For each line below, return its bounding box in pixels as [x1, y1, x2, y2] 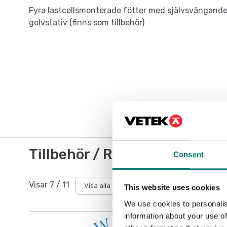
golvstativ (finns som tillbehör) [29, 18, 144, 28]
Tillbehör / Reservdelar [29, 146, 184, 163]
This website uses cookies [124, 183, 220, 192]
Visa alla [84, 181, 110, 190]
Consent [173, 150, 204, 159]
